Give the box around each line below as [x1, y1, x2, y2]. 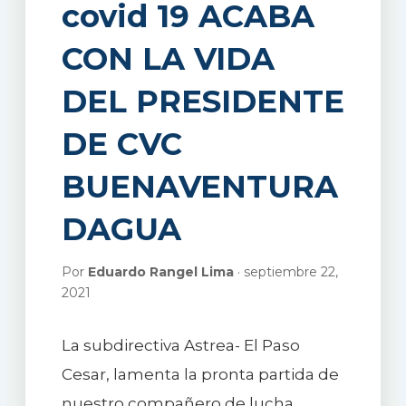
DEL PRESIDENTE [61, 82, 344, 121]
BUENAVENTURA [61, 167, 338, 206]
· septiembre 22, [233, 263, 338, 280]
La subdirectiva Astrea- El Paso [61, 335, 300, 354]
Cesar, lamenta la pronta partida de [61, 364, 339, 383]
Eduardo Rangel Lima [87, 263, 234, 280]
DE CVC [61, 124, 182, 163]
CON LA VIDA [61, 39, 275, 78]
